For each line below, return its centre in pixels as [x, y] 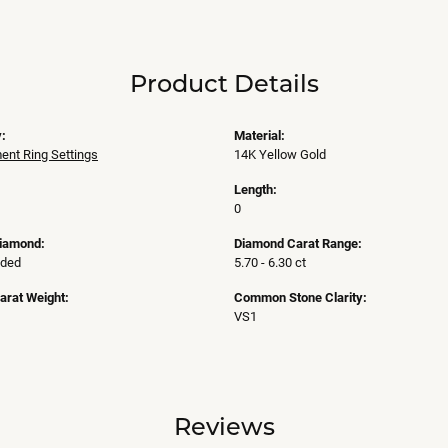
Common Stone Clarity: [300, 297]
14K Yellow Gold [280, 154]
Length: [255, 189]
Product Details [224, 83]
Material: [259, 135]
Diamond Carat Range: [298, 243]
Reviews [224, 426]
